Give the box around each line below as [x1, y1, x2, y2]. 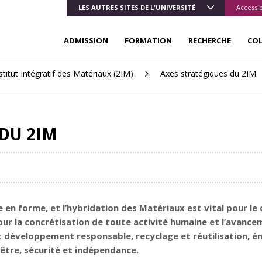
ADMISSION [64, 35, 108, 46]
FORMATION [125, 35, 172, 46]
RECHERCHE [188, 35, 231, 46]
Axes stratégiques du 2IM [160, 68, 256, 79]
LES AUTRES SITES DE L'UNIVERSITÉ [78, 3, 195, 12]
